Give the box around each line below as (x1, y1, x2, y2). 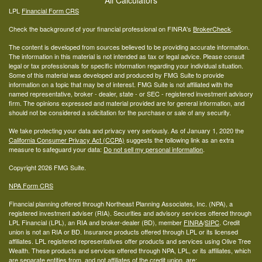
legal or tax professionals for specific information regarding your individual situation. (9, 61, 243, 71)
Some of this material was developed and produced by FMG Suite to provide (9, 70, 224, 80)
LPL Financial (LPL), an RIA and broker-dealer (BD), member (9, 218, 184, 227)
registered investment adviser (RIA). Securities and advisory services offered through (9, 208, 251, 218)
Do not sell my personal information (104, 144, 203, 154)
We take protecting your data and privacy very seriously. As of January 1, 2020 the (9, 126, 244, 136)
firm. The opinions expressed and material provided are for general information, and (9, 98, 244, 108)
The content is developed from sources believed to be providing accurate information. (9, 42, 250, 52)
